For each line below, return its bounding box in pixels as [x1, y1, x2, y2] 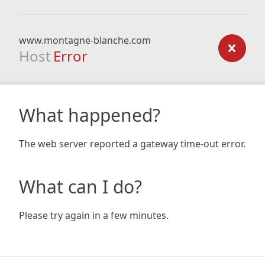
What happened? [19, 103, 160, 127]
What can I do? [19, 174, 142, 199]
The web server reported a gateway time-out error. [19, 137, 245, 150]
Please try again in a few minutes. [19, 209, 169, 222]
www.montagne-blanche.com [19, 34, 151, 47]
